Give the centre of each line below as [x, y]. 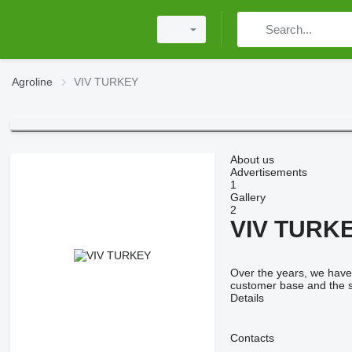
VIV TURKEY [106, 82]
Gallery [247, 198]
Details [247, 298]
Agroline [32, 82]
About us [252, 160]
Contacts [252, 338]
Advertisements [268, 172]
